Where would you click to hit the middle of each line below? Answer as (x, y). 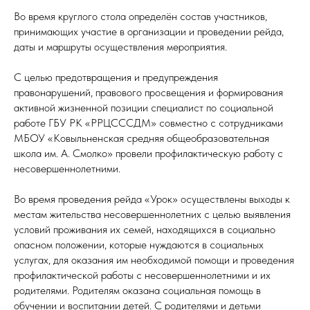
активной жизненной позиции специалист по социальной (144, 108)
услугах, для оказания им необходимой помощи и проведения (154, 260)
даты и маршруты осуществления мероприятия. (120, 47)
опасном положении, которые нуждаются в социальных (139, 245)
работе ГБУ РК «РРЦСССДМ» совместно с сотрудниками (148, 123)
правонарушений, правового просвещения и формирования (148, 92)
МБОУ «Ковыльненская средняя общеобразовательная (142, 138)
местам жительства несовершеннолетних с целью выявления (152, 214)
